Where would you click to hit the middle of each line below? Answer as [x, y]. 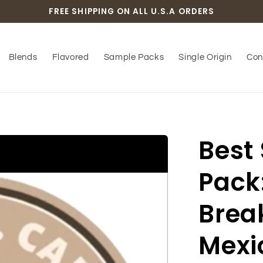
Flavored [70, 57]
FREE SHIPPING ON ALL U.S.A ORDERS [131, 11]
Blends [23, 57]
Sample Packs [134, 57]
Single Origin [205, 57]
